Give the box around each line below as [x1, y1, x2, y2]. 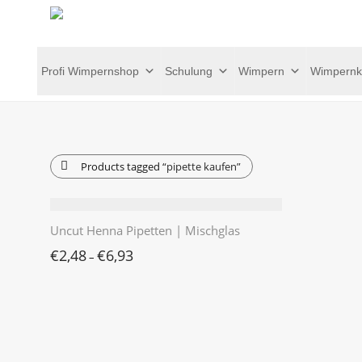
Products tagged [81, 159, 162, 174]
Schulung [165, 64, 213, 78]
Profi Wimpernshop [41, 64, 139, 78]
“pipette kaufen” [162, 159, 241, 174]
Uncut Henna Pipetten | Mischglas [50, 222, 240, 238]
